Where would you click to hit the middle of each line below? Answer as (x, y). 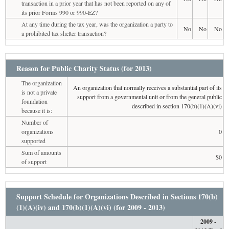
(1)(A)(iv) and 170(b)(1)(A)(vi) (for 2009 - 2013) (91, 207)
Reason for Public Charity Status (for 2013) (84, 68)
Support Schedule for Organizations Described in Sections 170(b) (117, 196)
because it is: (37, 110)
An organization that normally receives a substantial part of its (147, 87)
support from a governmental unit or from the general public (149, 96)
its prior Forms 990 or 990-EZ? (60, 12)
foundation (35, 101)
